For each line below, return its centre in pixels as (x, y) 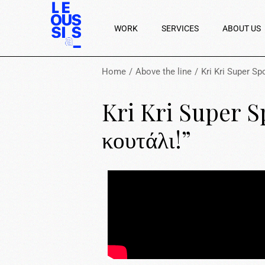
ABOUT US (242, 28)
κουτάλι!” (146, 139)
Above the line (164, 72)
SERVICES (180, 28)
